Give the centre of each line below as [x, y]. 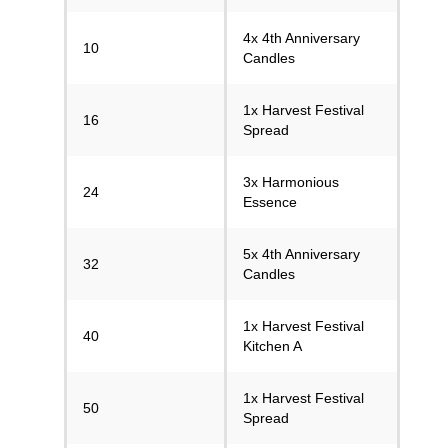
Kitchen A [272, 346]
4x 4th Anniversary [301, 38]
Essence [270, 202]
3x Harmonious [291, 182]
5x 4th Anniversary [301, 254]
